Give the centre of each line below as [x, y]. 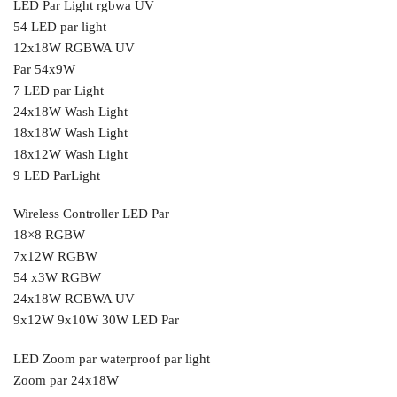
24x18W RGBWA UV [74, 299]
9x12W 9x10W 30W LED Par [96, 320]
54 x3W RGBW [57, 278]
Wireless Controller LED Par [91, 214]
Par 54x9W [44, 69]
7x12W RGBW [55, 257]
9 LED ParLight [57, 175]
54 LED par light [60, 26]
